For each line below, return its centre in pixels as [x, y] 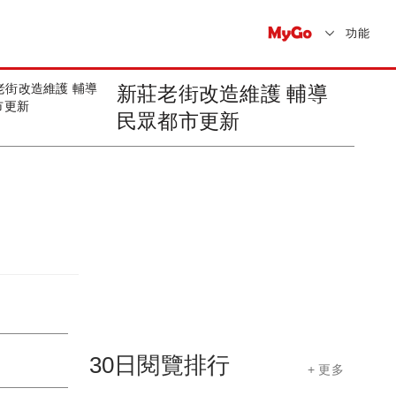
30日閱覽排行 [160, 365]
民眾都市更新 [178, 121]
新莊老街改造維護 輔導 [222, 94]
